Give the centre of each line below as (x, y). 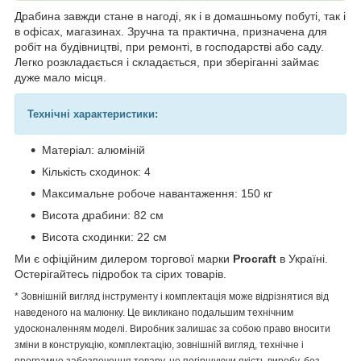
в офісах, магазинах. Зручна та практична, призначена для (171, 31)
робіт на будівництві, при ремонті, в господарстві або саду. (169, 46)
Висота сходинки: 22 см (104, 237)
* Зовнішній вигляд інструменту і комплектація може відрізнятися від (172, 296)
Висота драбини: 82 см (103, 215)
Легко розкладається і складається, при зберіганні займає (167, 62)
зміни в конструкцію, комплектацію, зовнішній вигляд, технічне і (159, 344)
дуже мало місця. (60, 77)
